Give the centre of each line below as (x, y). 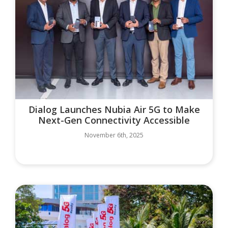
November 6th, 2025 (114, 135)
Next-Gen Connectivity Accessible (114, 120)
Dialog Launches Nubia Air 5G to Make (114, 110)
